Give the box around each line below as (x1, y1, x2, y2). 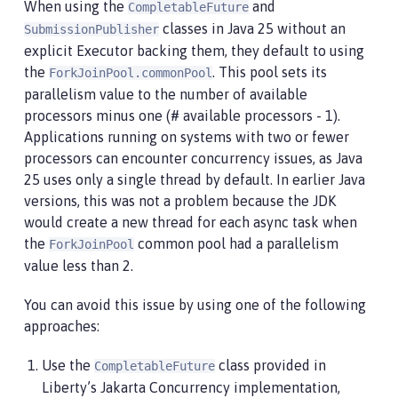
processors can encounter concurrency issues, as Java (24, 150, 362, 166)
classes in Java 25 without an (159, 20, 346, 36)
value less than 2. (24, 258, 133, 274)
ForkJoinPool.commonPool (49, 66, 212, 80)
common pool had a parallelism (134, 235, 338, 251)
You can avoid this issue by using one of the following (24, 297, 366, 313)
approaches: (24, 318, 99, 334)
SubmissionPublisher (24, 22, 159, 36)
